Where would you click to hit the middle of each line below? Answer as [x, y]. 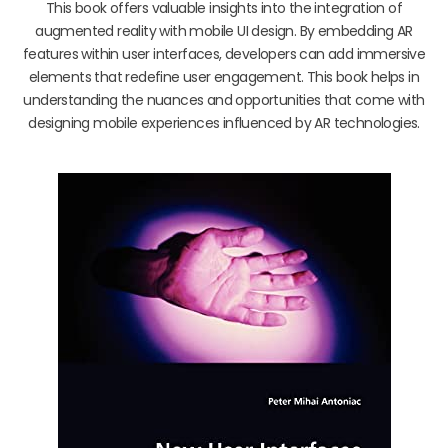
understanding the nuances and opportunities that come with [224, 99]
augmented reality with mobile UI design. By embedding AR [224, 30]
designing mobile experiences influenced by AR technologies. [224, 122]
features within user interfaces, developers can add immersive [224, 53]
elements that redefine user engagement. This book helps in [224, 76]
